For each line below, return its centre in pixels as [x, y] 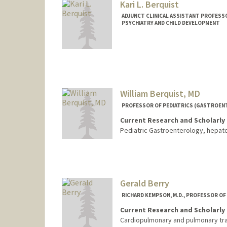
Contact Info [142, 151]
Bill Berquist [196, 164]
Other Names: [144, 163]
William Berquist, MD [160, 94]
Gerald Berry [144, 183]
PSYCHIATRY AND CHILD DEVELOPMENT [171, 23]
